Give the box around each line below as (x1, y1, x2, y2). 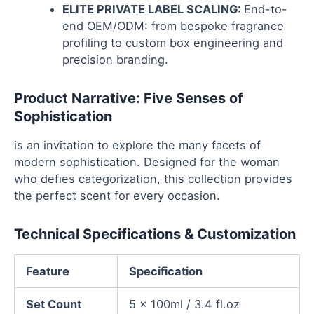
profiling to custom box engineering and (62, 36, 284, 50)
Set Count (26, 297, 82, 312)
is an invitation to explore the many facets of (14, 138, 261, 153)
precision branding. (62, 53, 169, 67)
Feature (26, 264, 70, 279)
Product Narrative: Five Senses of (14, 90, 243, 107)
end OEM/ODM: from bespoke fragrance (62, 19, 285, 34)
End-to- (244, 2, 288, 17)
